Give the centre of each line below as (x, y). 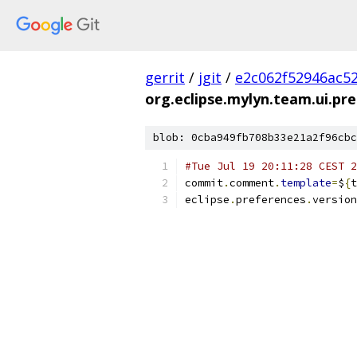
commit (204, 183)
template (306, 183)
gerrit (165, 77)
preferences (271, 200)
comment (252, 183)
